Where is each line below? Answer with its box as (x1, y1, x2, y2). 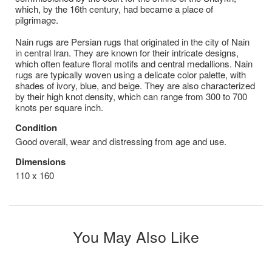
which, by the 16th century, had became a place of (15, 2, 213, 15)
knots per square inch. (15, 100, 103, 114)
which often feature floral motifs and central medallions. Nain (15, 56, 253, 70)
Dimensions (15, 154, 66, 168)
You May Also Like (73, 225, 199, 247)
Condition (15, 120, 57, 134)
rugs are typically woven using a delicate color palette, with (15, 67, 246, 81)
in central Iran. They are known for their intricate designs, (15, 46, 239, 59)
